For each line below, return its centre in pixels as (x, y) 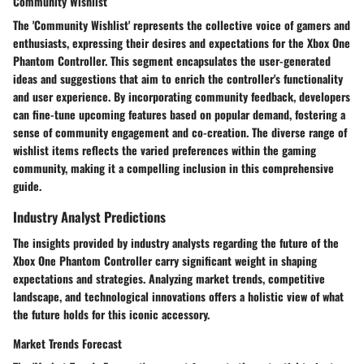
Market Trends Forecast (67, 343)
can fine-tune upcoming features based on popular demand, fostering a (179, 115)
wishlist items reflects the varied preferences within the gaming (165, 150)
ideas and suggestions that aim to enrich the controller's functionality (178, 79)
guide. (27, 186)
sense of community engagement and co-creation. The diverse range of (180, 132)
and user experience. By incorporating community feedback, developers (182, 97)
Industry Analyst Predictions (89, 217)
